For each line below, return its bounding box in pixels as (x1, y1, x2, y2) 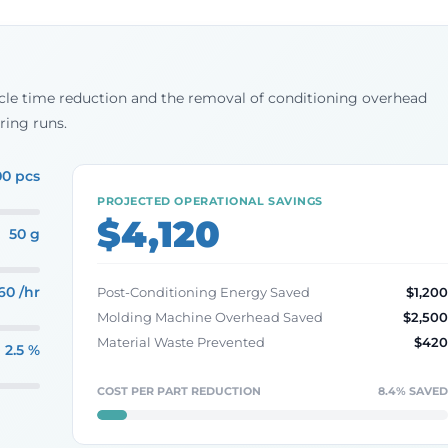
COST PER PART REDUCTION (96, 384, 261, 398)
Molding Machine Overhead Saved (96, 309, 323, 325)
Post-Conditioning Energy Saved (96, 284, 310, 300)
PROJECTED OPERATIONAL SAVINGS (96, 194, 323, 208)
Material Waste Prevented (96, 334, 265, 350)
